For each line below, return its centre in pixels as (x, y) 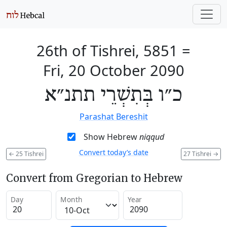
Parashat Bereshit (113, 117)
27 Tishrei (198, 154)
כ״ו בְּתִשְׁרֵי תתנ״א (113, 95)
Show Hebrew (111, 137)
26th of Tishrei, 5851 (107, 50)
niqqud (152, 137)
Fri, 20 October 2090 (113, 70)
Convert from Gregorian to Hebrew (94, 178)
